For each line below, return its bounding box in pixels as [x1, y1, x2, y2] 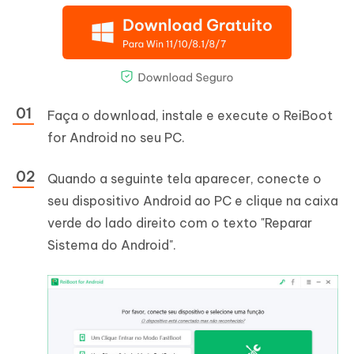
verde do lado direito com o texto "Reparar [47, 215, 312, 232]
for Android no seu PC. [47, 130, 185, 146]
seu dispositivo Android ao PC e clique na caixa [47, 193, 338, 209]
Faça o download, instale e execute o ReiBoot [47, 107, 333, 124]
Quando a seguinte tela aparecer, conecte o [47, 171, 322, 187]
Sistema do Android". [47, 237, 176, 254]
